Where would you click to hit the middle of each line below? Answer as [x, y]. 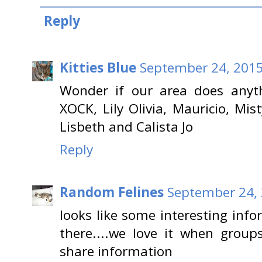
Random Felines [112, 192]
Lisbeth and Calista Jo [126, 127]
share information [116, 251]
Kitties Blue [98, 68]
